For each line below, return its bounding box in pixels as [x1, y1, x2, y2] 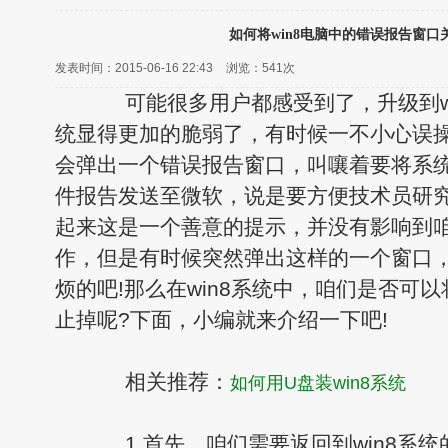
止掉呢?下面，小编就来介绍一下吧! [55, 308, 388, 332]
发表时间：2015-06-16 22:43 [55, 61, 213, 75]
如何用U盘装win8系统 [230, 372, 406, 393]
